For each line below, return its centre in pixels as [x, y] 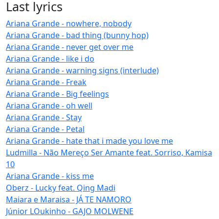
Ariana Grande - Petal [45, 129]
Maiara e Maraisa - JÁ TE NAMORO [69, 199]
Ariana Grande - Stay [44, 117]
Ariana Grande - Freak [46, 82]
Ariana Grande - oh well [49, 105]
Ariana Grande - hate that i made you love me [89, 141]
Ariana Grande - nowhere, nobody [69, 23]
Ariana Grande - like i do [50, 58]
